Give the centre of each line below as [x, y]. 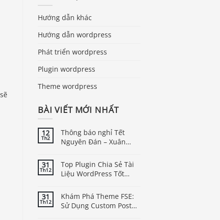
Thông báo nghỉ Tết [93, 133]
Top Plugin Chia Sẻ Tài [97, 165]
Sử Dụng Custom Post [96, 206]
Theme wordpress [68, 86]
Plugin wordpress [67, 69]
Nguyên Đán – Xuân [93, 142]
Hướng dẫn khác [65, 17]
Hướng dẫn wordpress [75, 34]
